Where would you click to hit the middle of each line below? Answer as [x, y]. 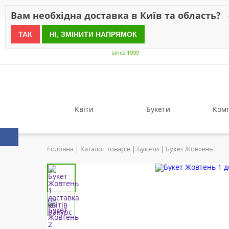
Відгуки [162, 8]
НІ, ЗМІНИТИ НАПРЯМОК [93, 34]
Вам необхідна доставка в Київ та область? [116, 15]
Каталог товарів [105, 149]
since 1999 [125, 52]
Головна [60, 149]
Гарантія [193, 8]
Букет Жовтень [189, 149]
